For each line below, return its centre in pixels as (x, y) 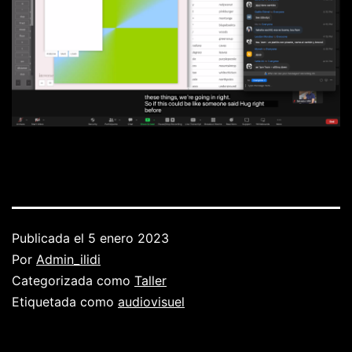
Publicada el (50, 238)
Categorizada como (73, 281)
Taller (150, 281)
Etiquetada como (65, 302)
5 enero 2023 (128, 238)
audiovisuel (151, 302)
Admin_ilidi (68, 260)
